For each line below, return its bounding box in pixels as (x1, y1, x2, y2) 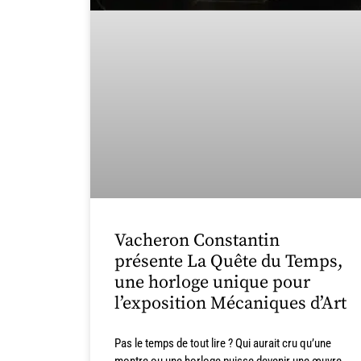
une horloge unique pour (114, 271, 310, 293)
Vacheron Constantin (114, 229, 280, 251)
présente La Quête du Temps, (114, 250, 343, 272)
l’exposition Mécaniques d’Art (114, 292, 346, 314)
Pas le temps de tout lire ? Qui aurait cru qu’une (114, 335, 331, 351)
